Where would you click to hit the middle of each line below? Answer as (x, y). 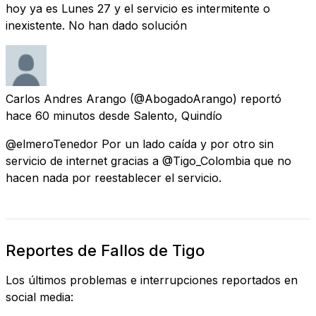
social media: (39, 297)
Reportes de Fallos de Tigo (105, 250)
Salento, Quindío (178, 115)
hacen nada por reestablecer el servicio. (114, 177)
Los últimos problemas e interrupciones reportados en (152, 280)
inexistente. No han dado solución (96, 25)
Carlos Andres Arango (66, 98)
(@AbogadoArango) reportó (206, 98)
